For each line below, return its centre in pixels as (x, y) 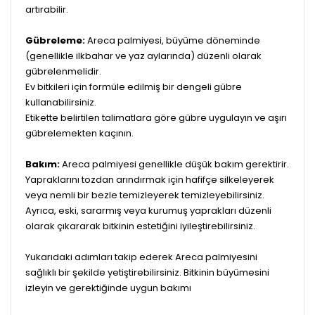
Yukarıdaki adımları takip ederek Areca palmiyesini (141, 257)
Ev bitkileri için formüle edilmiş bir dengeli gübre (134, 86)
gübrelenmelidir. (63, 71)
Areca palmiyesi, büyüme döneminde (173, 40)
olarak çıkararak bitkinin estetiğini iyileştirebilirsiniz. (140, 226)
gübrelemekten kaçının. (79, 133)
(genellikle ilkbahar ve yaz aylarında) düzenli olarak (143, 56)
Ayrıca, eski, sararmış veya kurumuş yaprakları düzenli (148, 210)
